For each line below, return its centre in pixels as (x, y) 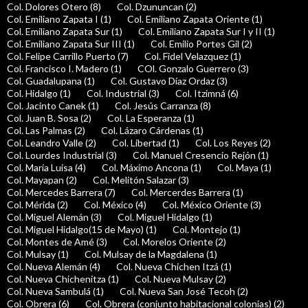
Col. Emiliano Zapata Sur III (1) (71, 44)
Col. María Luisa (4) (46, 168)
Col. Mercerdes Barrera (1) (187, 192)
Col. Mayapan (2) (42, 180)
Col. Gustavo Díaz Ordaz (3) (169, 81)
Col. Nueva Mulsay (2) (180, 279)
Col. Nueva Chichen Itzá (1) (174, 267)
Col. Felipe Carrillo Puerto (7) (68, 56)
